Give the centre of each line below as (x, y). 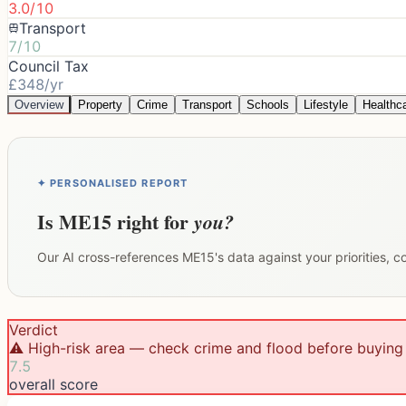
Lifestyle (326, 104)
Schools (268, 104)
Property (100, 104)
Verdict (34, 329)
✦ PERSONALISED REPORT (113, 183)
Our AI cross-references (110, 256)
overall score (53, 384)
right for (153, 221)
